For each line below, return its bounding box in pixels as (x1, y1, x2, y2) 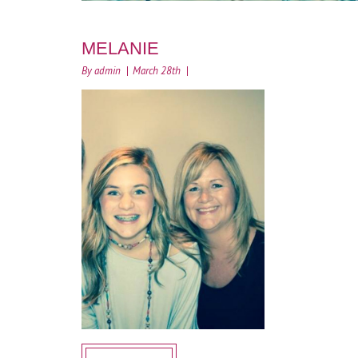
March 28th (133, 64, 181, 78)
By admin (82, 64, 121, 78)
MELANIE (82, 38, 159, 58)
